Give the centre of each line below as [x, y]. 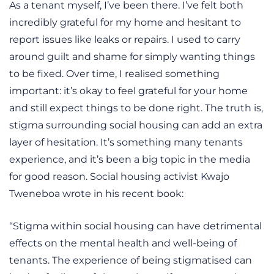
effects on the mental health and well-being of [123, 243]
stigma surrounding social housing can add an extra [136, 125]
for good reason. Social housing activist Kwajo [119, 176]
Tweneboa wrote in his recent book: [96, 193]
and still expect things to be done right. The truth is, [136, 108]
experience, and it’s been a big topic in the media [130, 159]
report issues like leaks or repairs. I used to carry [125, 39]
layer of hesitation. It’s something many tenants [126, 142]
